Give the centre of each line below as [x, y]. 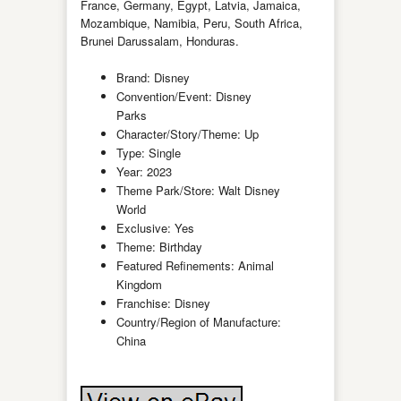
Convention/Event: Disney [184, 96]
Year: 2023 [144, 171]
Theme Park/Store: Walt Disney [198, 190]
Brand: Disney [153, 77]
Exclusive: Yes [155, 228]
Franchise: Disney [163, 303]
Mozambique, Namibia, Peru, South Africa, [192, 23]
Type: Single [149, 153]
